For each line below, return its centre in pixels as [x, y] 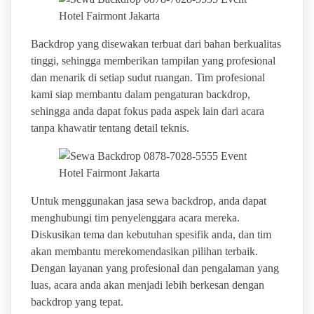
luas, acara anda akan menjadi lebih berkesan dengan [147, 285]
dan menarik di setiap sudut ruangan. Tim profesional [148, 77]
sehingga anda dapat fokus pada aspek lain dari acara [147, 111]
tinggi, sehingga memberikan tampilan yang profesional [153, 60]
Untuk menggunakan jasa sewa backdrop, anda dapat [148, 200]
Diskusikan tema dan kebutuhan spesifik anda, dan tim [151, 234]
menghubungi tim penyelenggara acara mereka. [135, 217]
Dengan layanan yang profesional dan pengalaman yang [155, 268]
